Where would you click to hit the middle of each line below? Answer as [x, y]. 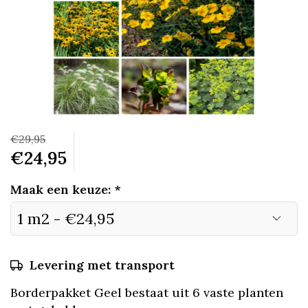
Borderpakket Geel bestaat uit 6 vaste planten [147, 293]
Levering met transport [102, 265]
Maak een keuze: [62, 189]
